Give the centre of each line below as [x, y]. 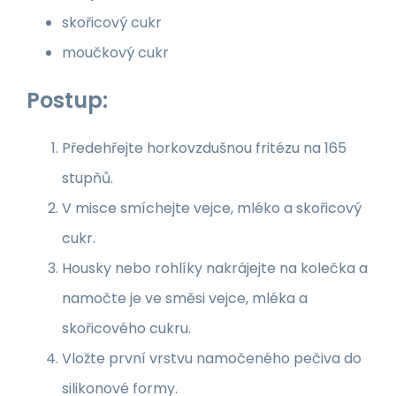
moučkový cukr [115, 52]
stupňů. [88, 178]
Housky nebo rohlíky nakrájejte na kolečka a [215, 268]
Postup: [67, 100]
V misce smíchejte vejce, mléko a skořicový [212, 208]
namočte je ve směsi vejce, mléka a [185, 298]
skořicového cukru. [126, 328]
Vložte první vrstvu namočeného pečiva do [212, 358]
